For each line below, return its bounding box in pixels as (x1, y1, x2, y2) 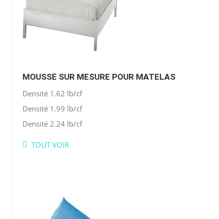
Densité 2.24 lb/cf (22, 118, 82, 129)
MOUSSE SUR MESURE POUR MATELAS (22, 71, 175, 82)
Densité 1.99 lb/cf (22, 103, 82, 113)
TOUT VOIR (31, 139, 69, 150)
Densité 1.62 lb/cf (22, 88, 82, 98)
